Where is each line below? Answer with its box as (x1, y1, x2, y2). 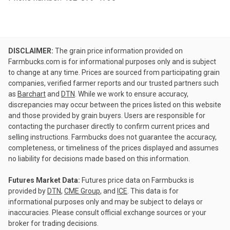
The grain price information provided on (53, 47, 183, 55)
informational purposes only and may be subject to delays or (8, 198, 203, 206)
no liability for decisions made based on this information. (8, 155, 190, 163)
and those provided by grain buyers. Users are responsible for (8, 111, 205, 120)
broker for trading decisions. (8, 219, 99, 227)
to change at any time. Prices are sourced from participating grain (8, 68, 220, 76)
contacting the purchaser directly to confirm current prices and (8, 122, 209, 130)
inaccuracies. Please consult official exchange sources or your (8, 208, 206, 217)
